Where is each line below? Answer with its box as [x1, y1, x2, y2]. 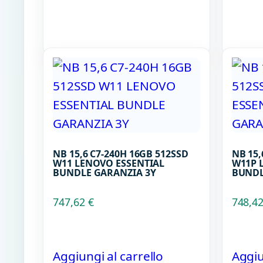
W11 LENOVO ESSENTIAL [53, 157, 165, 170]
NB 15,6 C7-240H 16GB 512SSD [53, 147, 188, 161]
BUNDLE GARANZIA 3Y [53, 166, 156, 180]
